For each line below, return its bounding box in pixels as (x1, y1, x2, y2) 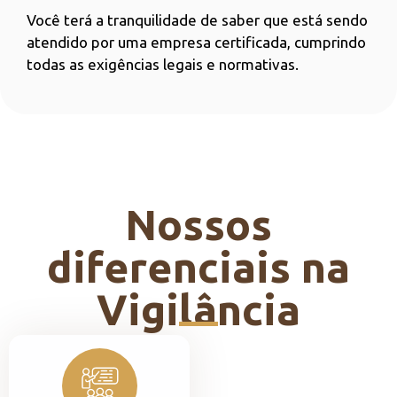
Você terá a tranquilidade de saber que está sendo (27, 11, 368, 28)
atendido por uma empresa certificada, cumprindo (27, 33, 366, 51)
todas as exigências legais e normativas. (27, 55, 299, 73)
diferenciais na (47, 243, 350, 292)
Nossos (125, 200, 272, 249)
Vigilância (97, 285, 300, 334)
